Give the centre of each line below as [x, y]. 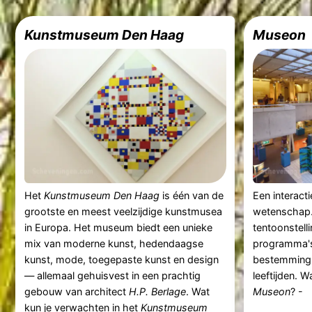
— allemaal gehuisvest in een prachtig [112, 276]
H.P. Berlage [157, 292]
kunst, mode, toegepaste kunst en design [121, 260]
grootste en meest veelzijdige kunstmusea [123, 212]
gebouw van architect [76, 292]
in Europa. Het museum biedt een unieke [118, 228]
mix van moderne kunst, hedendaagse [114, 244]
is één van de [191, 196]
